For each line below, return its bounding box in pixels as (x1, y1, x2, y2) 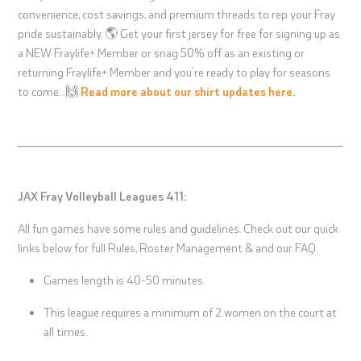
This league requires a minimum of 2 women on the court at (44, 304, 338, 321)
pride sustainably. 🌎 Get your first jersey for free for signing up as (18, 25, 341, 42)
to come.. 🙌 (18, 83, 81, 100)
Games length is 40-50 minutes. (44, 272, 206, 288)
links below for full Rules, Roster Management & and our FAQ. (18, 239, 321, 256)
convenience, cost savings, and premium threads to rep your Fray (18, 6, 336, 23)
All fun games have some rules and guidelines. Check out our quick (18, 220, 339, 237)
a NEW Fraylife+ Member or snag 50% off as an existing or (18, 44, 305, 61)
